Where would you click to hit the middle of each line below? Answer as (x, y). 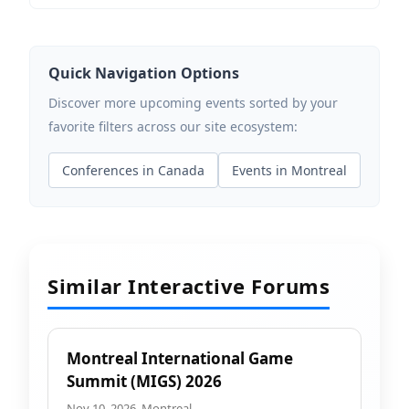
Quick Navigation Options (144, 73)
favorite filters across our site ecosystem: (173, 126)
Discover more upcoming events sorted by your (193, 103)
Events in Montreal (289, 170)
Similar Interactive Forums (189, 286)
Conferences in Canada (133, 170)
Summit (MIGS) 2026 (144, 381)
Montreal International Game (180, 358)
